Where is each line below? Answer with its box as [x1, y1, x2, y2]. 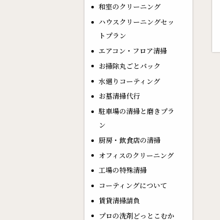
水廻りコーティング [98, 76, 160, 86]
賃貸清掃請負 [98, 195, 140, 206]
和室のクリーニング [98, 1, 161, 12]
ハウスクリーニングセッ [98, 17, 174, 27]
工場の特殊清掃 [98, 165, 147, 175]
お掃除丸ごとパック [98, 60, 161, 71]
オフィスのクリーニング [98, 150, 174, 160]
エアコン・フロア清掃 [98, 46, 167, 56]
